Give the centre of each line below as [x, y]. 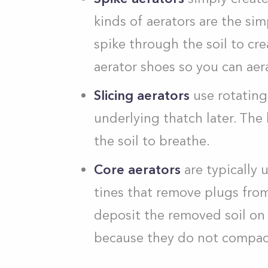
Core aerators [139, 170]
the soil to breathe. [154, 141]
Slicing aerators [144, 95]
